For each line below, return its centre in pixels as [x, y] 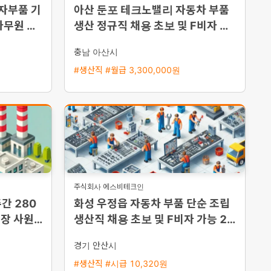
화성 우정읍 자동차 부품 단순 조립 [152, 204]
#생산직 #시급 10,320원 [121, 263]
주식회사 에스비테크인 [109, 187]
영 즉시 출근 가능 [114, 41]
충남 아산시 [96, 52]
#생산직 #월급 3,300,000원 [127, 70]
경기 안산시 [95, 245]
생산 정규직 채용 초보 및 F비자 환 [152, 26]
